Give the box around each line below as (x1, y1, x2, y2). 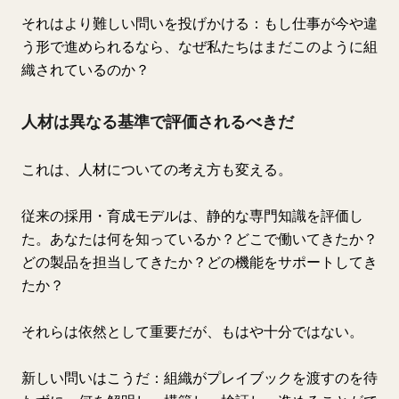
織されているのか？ (21, 61, 150, 78)
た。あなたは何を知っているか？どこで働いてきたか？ (21, 230, 378, 248)
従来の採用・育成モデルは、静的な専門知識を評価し (21, 207, 363, 224)
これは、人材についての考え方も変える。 (21, 160, 292, 178)
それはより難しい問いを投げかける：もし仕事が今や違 (21, 14, 378, 32)
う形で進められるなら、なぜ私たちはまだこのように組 (21, 37, 378, 55)
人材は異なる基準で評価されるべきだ (21, 112, 294, 131)
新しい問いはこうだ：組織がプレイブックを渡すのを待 (21, 369, 378, 387)
